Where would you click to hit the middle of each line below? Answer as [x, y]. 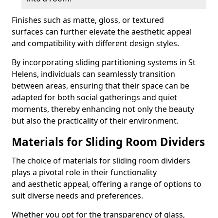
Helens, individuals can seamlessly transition [93, 74]
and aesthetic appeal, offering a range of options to [107, 184]
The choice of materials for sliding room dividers [101, 161]
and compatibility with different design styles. [95, 43]
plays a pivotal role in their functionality [84, 172]
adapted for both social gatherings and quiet [94, 97]
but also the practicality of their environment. [95, 121]
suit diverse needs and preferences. [77, 196]
